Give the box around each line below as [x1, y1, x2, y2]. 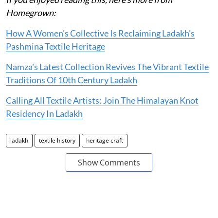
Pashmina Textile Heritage [6, 41, 105, 52]
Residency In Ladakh [6, 108, 83, 119]
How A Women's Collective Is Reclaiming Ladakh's [6, 28, 195, 39]
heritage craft [86, 136, 123, 145]
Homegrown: [6, 7, 56, 18]
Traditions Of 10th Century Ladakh [6, 74, 137, 86]
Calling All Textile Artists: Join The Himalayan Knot [6, 95, 199, 106]
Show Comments [78, 157, 140, 168]
